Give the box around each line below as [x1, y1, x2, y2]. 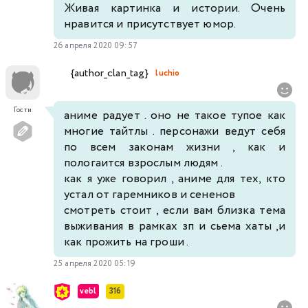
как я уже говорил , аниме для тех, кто [64, 170, 285, 188]
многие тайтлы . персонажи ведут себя [64, 122, 285, 140]
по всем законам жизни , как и [64, 138, 285, 156]
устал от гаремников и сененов [64, 186, 239, 203]
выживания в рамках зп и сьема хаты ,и [64, 217, 285, 235]
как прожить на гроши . [64, 233, 189, 251]
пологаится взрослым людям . [64, 154, 223, 172]
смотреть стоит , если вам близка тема [64, 201, 285, 219]
